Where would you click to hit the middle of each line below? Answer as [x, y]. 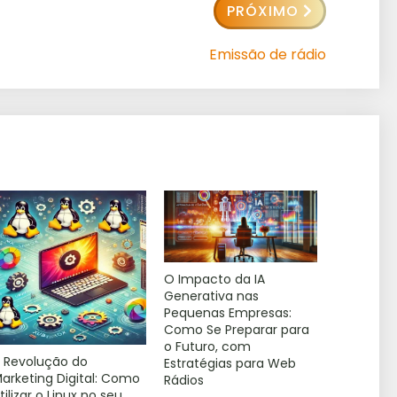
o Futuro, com [207, 347]
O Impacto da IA [214, 280]
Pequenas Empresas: [227, 313]
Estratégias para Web [230, 364]
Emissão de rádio [268, 55]
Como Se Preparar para [236, 330]
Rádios [183, 381]
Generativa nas [211, 296]
